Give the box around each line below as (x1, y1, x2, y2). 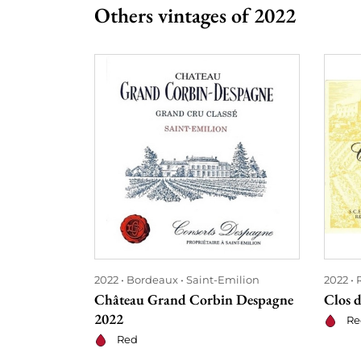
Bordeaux (127, 272, 178, 286)
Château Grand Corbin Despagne (94, 289, 293, 309)
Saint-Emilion (186, 272, 259, 286)
